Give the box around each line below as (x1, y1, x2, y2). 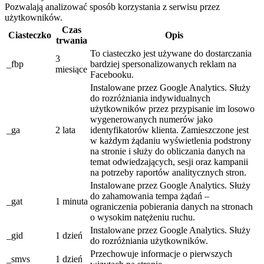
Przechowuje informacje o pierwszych (90, 248, 232, 259)
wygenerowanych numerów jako (90, 114, 213, 124)
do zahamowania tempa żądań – (90, 190, 209, 201)
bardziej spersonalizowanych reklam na (90, 58, 236, 69)
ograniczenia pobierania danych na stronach (90, 201, 253, 212)
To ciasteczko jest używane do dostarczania (90, 48, 252, 58)
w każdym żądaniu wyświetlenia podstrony (90, 135, 251, 146)
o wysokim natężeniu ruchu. (90, 212, 195, 222)
